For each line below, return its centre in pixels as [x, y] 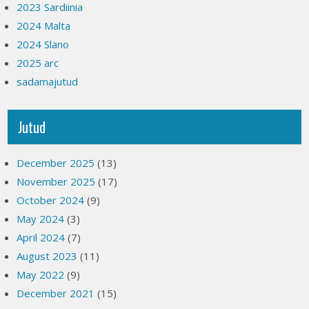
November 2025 [56, 181]
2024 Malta [44, 26]
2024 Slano [43, 44]
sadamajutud [48, 81]
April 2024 [41, 237]
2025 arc [38, 63]
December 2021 [56, 293]
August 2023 [47, 256]
